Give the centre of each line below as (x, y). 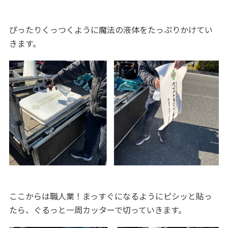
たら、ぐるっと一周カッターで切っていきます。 (97, 209)
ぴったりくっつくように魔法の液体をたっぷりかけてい (111, 29)
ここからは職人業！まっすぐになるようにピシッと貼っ (110, 196)
